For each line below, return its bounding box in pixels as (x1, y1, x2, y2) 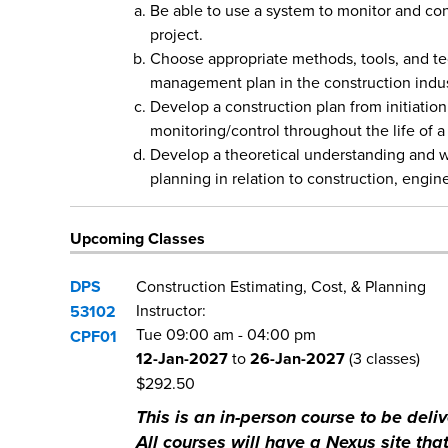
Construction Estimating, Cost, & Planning (136, 275, 426, 298)
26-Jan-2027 (250, 347, 345, 371)
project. (150, 23, 203, 46)
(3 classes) (345, 347, 420, 370)
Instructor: (136, 299, 206, 322)
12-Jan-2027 (136, 347, 228, 371)
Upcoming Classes (70, 227, 205, 251)
